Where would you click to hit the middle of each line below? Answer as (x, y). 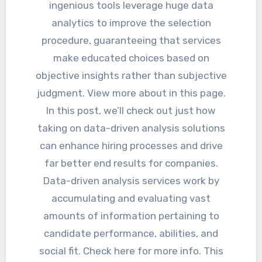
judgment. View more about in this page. (131, 93)
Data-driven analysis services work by (131, 181)
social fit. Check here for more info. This (131, 251)
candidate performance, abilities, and (131, 234)
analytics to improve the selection (131, 23)
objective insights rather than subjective (131, 76)
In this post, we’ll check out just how (131, 111)
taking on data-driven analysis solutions (131, 128)
